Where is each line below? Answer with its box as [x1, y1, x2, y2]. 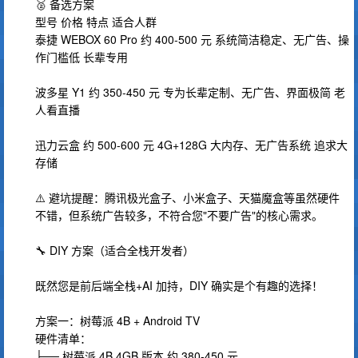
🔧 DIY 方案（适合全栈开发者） [35, 242, 194, 258]
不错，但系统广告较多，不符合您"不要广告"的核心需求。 [35, 207, 323, 223]
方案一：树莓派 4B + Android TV [35, 312, 200, 328]
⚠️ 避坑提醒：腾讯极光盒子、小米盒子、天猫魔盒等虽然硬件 [35, 189, 340, 205]
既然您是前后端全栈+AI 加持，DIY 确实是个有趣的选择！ [35, 277, 323, 293]
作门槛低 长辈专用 [35, 49, 128, 65]
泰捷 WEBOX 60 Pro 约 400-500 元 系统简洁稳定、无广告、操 [35, 31, 349, 47]
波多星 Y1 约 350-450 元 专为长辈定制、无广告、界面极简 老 [35, 84, 345, 100]
